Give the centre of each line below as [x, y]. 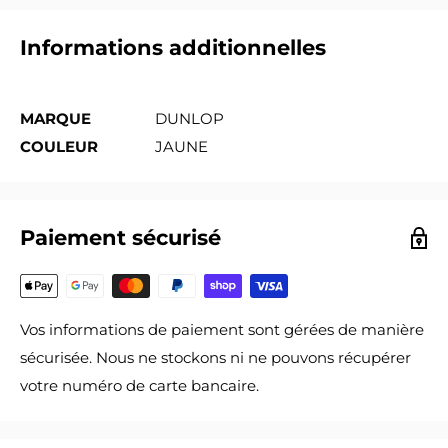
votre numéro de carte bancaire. [139, 386]
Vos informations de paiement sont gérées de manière [222, 330]
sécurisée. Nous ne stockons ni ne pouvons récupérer [215, 358]
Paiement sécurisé [120, 238]
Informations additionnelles [173, 47]
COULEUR [59, 147]
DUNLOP [189, 119]
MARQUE [55, 119]
